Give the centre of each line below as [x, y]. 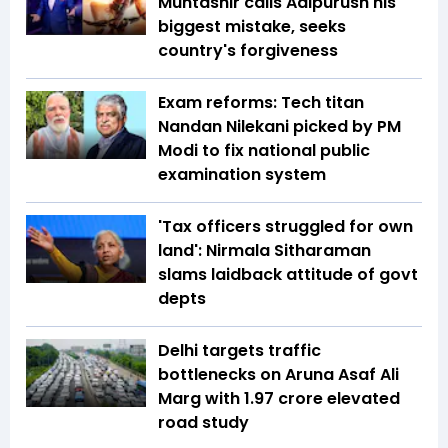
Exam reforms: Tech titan [261, 103]
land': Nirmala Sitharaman [264, 251]
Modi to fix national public [264, 151]
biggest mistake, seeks [252, 27]
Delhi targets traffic [239, 351]
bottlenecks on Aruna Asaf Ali [278, 375]
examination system [244, 175]
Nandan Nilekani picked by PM [279, 127]
